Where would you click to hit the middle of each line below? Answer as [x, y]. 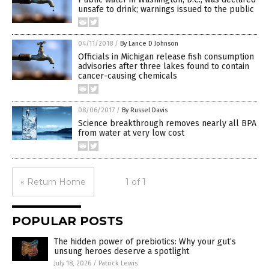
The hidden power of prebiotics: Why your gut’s [145, 242]
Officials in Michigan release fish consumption [166, 57]
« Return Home [53, 182]
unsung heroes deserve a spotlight [122, 251]
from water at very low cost [131, 133]
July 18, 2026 [73, 263]
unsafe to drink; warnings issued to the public [166, 9]
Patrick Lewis [118, 263]
